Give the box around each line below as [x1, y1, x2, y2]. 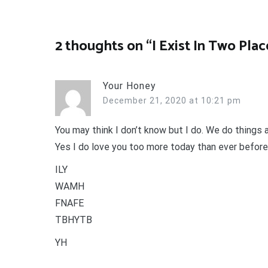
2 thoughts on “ [55, 34, 152, 58]
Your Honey [103, 80, 156, 92]
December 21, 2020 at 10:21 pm [103, 95, 241, 105]
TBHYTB [55, 214, 92, 226]
